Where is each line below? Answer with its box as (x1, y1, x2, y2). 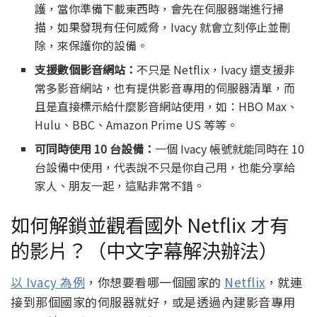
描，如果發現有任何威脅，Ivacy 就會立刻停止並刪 (35, 18, 291, 36)
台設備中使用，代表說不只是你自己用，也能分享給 (35, 158, 296, 176)
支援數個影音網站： (35, 61, 137, 79)
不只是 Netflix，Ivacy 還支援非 (137, 61, 296, 79)
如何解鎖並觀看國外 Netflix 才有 (11, 210, 289, 239)
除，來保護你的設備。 (35, 37, 149, 54)
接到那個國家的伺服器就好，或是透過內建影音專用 (11, 292, 296, 311)
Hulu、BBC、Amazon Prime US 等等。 (35, 116, 238, 134)
